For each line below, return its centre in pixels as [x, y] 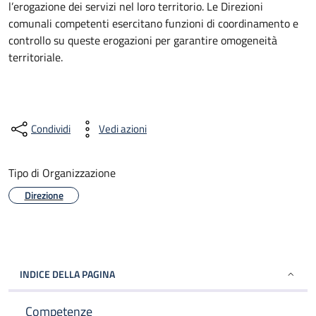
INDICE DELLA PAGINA [67, 274]
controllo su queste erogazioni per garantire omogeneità [143, 40]
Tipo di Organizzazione [62, 173]
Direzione [44, 195]
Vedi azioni [123, 129]
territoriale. [36, 57]
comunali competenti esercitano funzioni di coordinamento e [153, 23]
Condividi [51, 129]
